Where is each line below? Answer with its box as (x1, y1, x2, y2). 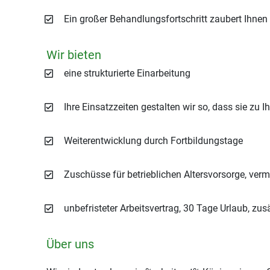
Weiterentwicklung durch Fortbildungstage (64, 135, 243, 146)
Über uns (46, 237, 94, 251)
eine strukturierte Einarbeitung (64, 67, 190, 79)
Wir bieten (46, 48, 101, 62)
